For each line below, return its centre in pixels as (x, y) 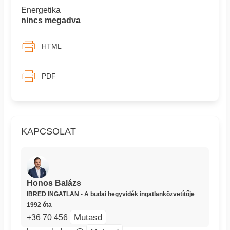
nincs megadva (51, 21)
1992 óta (40, 205)
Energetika (41, 10)
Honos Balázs (54, 183)
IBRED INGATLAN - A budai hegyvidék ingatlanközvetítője (111, 194)
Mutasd (88, 217)
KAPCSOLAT (49, 131)
